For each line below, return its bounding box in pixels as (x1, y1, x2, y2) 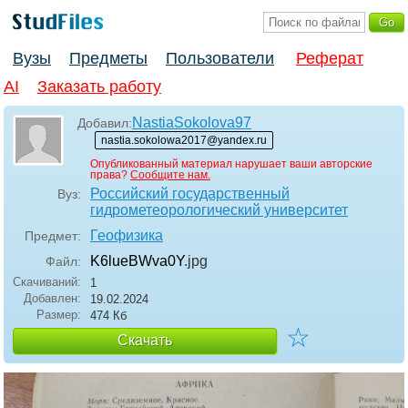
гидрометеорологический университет (90, 202, 348, 219)
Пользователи (166, 49, 274, 68)
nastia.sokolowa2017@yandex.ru (101, 134, 267, 148)
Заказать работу (37, 77, 161, 97)
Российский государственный (90, 186, 290, 202)
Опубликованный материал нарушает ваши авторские (90, 158, 372, 171)
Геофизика (90, 228, 163, 244)
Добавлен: (24, 291, 81, 306)
